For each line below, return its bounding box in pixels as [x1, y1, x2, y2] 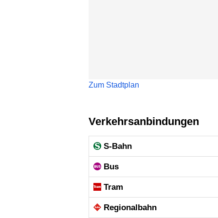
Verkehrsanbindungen [95, 115, 199, 128]
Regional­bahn [104, 202, 157, 212]
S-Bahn [104, 141, 132, 151]
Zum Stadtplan [89, 81, 139, 90]
